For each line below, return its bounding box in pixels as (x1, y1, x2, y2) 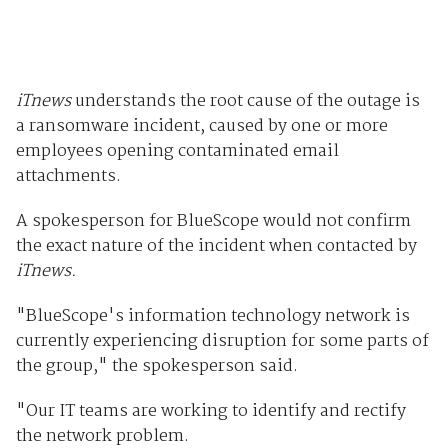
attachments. (15, 162, 121, 190)
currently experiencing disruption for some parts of (15, 327, 429, 355)
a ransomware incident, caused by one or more (15, 112, 388, 140)
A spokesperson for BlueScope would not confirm (15, 207, 411, 235)
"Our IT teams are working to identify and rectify (15, 397, 406, 425)
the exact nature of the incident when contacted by (15, 232, 417, 260)
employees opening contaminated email (15, 137, 339, 165)
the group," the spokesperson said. (15, 352, 298, 380)
